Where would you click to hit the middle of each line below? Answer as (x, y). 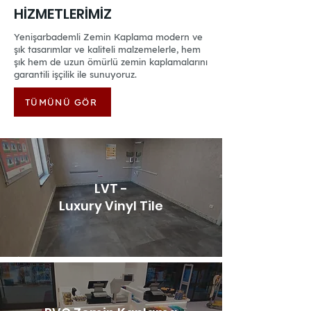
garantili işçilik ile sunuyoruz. (75, 74)
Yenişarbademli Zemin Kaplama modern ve (108, 37)
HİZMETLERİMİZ (63, 14)
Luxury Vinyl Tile (111, 206)
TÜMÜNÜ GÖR (61, 102)
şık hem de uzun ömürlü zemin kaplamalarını (111, 62)
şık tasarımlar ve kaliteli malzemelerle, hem (107, 49)
